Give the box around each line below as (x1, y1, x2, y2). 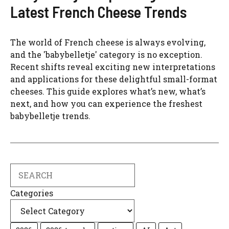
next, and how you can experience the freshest (10, 98, 202, 109)
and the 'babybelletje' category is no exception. (10, 49, 202, 60)
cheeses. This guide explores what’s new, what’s (10, 86, 205, 97)
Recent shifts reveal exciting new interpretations (10, 61, 215, 72)
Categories (10, 188, 53, 198)
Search (10, 164, 38, 174)
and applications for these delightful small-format (10, 74, 217, 84)
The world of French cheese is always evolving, (10, 37, 205, 48)
